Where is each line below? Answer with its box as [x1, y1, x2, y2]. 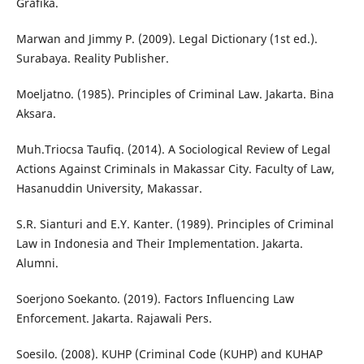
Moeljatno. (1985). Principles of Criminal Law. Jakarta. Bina [15, 86, 334, 102]
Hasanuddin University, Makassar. [15, 180, 202, 197]
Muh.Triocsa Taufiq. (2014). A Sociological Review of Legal [15, 141, 331, 158]
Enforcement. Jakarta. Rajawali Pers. [15, 310, 212, 327]
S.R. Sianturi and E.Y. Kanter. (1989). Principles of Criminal [15, 216, 334, 232]
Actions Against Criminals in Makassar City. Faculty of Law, [15, 161, 335, 177]
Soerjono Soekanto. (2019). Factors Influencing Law [15, 291, 294, 307]
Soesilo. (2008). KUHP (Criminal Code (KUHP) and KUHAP [15, 346, 323, 362]
